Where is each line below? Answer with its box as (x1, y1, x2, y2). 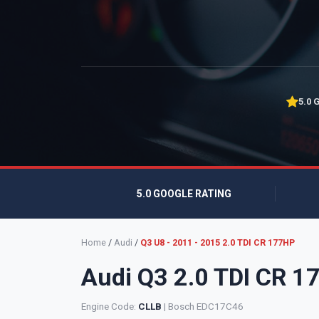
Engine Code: (81, 300, 138, 312)
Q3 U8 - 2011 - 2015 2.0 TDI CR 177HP (140, 236, 295, 248)
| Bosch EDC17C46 (162, 300, 244, 312)
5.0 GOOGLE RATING (134, 187, 231, 199)
